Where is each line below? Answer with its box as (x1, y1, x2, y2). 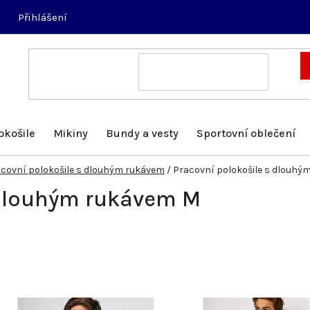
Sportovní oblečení (197, 126, 295, 140)
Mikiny (53, 126, 88, 140)
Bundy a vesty (106, 126, 179, 140)
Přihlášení (18, 11, 67, 24)
